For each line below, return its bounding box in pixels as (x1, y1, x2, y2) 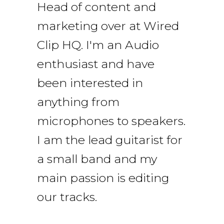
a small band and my (37, 151, 157, 166)
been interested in (37, 75, 143, 90)
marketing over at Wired (37, 18, 179, 33)
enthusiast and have (37, 56, 154, 71)
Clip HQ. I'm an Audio (37, 37, 159, 52)
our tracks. (37, 189, 97, 204)
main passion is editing (37, 170, 169, 185)
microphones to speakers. (37, 113, 185, 128)
